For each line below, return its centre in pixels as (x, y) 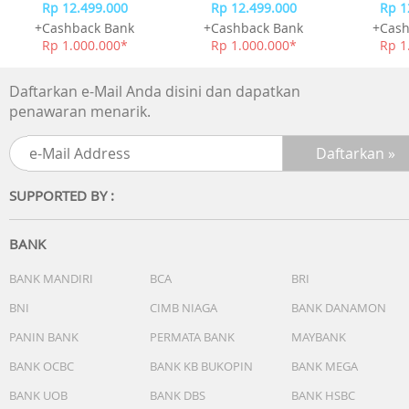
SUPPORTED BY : (62, 195)
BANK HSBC (323, 395)
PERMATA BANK (192, 336)
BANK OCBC (42, 366)
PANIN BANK (44, 336)
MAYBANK (319, 336)
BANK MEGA (325, 366)
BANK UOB (38, 395)
